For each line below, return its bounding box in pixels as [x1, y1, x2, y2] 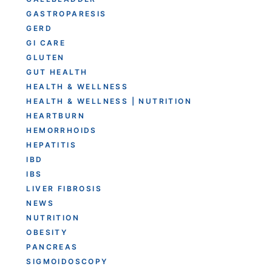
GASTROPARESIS [26, 8, 107, 18]
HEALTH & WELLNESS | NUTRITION [26, 96, 192, 106]
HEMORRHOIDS [26, 125, 97, 135]
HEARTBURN [26, 110, 86, 120]
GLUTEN [26, 52, 65, 62]
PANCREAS [26, 242, 78, 251]
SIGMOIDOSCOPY [26, 256, 108, 266]
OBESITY [26, 227, 68, 237]
